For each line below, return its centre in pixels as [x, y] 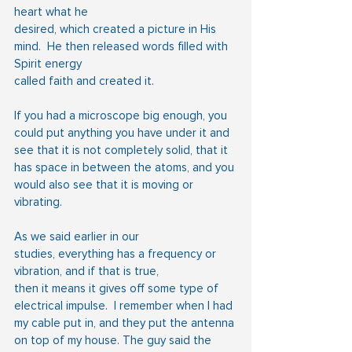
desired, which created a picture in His [117, 29]
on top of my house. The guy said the [114, 340]
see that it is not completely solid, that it [123, 150]
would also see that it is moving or [105, 184]
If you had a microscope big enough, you [122, 115]
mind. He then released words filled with [123, 46]
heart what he [51, 11]
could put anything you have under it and [123, 132]
